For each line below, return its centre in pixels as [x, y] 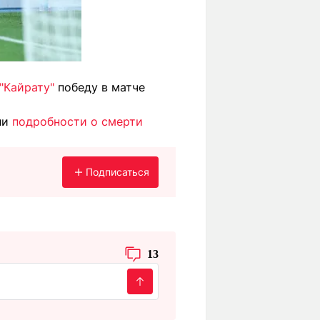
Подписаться [117, 172]
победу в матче [100, 87]
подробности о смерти [77, 121]
